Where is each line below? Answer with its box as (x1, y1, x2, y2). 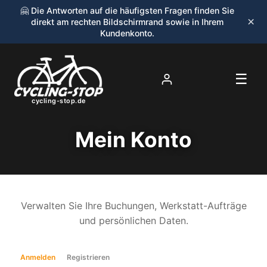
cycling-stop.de (32, 97, 86, 105)
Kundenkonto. (100, 28, 154, 38)
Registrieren (66, 253, 110, 262)
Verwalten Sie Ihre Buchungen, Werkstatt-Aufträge (20, 200, 247, 212)
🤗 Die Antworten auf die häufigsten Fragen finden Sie (20, 5, 234, 15)
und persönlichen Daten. (79, 215, 188, 226)
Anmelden (20, 253, 55, 262)
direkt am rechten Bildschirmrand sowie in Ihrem (30, 17, 223, 27)
